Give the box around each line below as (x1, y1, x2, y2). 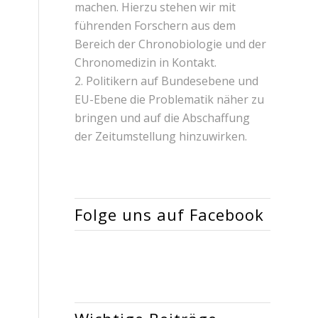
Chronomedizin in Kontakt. (75, 55, 217, 70)
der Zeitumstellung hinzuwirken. (75, 128, 248, 144)
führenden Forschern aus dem (75, 18, 236, 33)
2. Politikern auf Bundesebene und (75, 73, 259, 89)
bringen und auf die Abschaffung (75, 110, 251, 126)
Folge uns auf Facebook (75, 203, 265, 225)
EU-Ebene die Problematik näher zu (75, 92, 265, 107)
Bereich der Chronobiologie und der (75, 36, 267, 52)
